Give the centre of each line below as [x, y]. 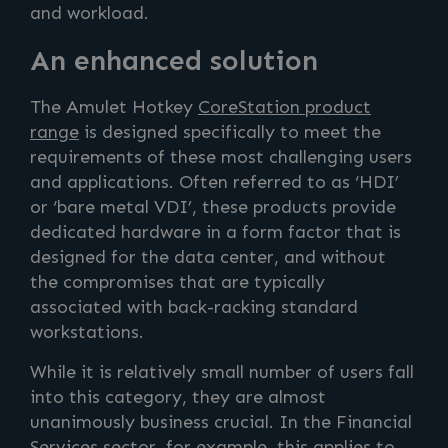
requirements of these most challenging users [221, 157]
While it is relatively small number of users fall [222, 372]
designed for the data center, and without [208, 257]
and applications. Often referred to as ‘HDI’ [214, 182]
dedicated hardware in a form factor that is [215, 232]
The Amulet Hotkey [114, 107]
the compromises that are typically [177, 282]
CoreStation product [284, 107]
